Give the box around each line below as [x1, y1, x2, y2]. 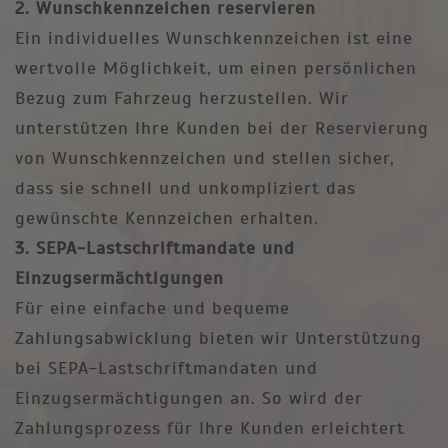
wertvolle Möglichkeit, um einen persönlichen [15, 57, 417, 79]
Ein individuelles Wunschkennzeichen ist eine [15, 27, 413, 49]
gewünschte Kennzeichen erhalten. [15, 207, 319, 229]
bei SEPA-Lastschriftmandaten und [15, 357, 318, 379]
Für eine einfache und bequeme [15, 297, 290, 319]
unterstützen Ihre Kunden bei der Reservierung [15, 117, 429, 139]
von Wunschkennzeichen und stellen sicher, [15, 147, 395, 169]
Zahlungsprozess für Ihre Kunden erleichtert [15, 417, 405, 439]
